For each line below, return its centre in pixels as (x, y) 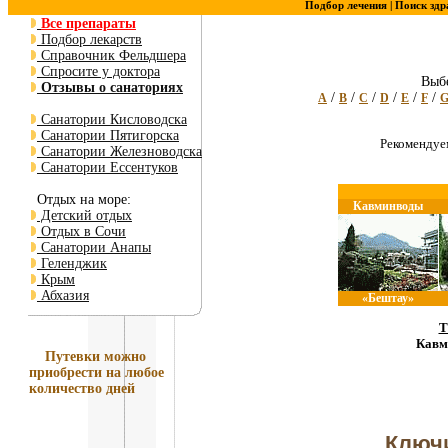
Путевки (72, 356)
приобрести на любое (96, 372)
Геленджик (72, 263)
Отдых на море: (80, 199)
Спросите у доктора (98, 71)
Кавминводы (388, 206)
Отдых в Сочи (81, 231)
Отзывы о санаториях (110, 87)
